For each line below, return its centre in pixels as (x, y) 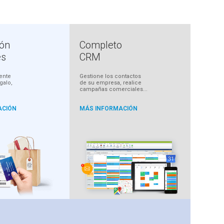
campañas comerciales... (113, 89)
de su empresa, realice (110, 83)
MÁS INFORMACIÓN (108, 109)
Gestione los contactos (110, 76)
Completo (100, 45)
